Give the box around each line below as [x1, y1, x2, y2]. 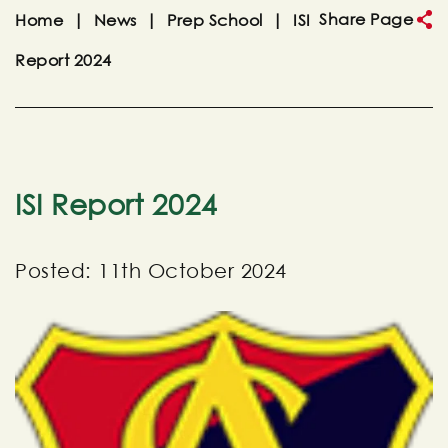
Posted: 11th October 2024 [15, 259, 287, 283]
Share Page [319, 9, 413, 29]
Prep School [167, 10, 263, 30]
